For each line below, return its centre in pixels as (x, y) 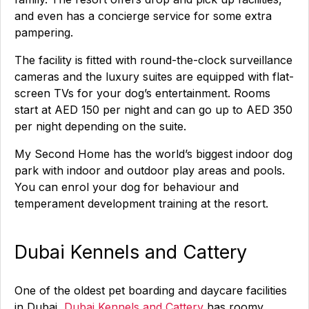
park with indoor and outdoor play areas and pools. (150, 170)
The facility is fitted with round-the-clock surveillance (153, 60)
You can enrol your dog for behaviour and (127, 187)
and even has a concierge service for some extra (143, 16)
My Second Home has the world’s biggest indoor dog (153, 154)
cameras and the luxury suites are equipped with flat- (154, 77)
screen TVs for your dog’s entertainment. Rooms (142, 93)
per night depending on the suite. (100, 126)
